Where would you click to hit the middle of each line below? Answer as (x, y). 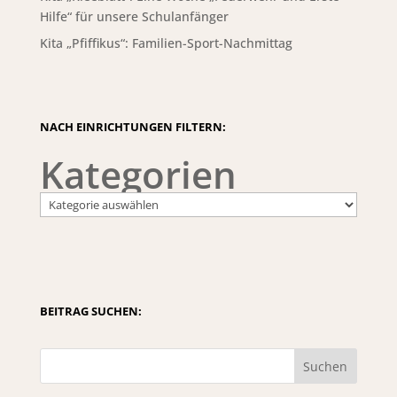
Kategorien (138, 174)
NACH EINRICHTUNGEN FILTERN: (132, 127)
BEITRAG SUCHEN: (90, 311)
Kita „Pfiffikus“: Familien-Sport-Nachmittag (166, 43)
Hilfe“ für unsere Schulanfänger (134, 16)
